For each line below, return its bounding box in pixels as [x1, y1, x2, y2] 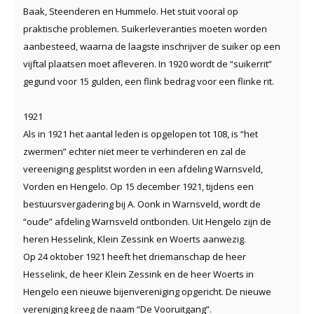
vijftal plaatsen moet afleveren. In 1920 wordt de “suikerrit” [23, 57, 272, 70]
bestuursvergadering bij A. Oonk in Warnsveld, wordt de [23, 197, 261, 210]
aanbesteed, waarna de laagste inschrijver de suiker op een [23, 39, 280, 53]
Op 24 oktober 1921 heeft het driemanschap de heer [23, 250, 246, 263]
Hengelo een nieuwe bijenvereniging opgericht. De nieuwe [23, 285, 271, 298]
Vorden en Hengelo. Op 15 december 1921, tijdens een [23, 179, 254, 193]
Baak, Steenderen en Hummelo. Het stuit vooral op [23, 4, 238, 18]
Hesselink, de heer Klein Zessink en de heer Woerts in [23, 267, 254, 280]
